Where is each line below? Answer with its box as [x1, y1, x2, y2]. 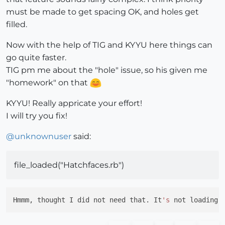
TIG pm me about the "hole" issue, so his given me [6, 65, 207, 75]
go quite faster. [6, 52, 66, 62]
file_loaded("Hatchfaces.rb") [14, 160, 124, 170]
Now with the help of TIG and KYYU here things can [6, 40, 212, 50]
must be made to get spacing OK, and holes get [6, 7, 199, 17]
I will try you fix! [6, 110, 67, 121]
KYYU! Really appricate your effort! [6, 98, 142, 108]
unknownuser [15, 131, 71, 141]
